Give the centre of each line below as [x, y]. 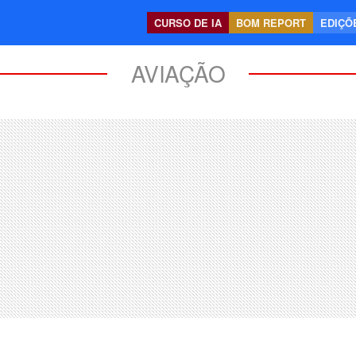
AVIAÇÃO [178, 73]
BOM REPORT [271, 23]
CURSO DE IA [188, 23]
